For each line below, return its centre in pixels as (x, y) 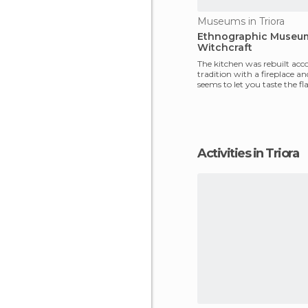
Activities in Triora (252, 153)
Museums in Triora (241, 21)
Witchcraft (225, 47)
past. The (215, 95)
